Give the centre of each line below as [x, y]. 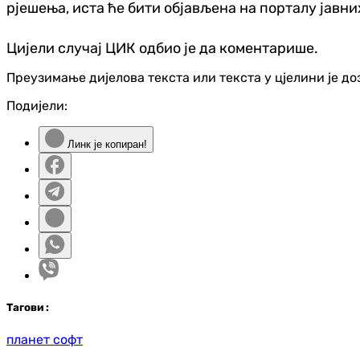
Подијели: [37, 106]
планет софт [45, 339]
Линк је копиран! [106, 145]
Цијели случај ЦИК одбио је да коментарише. [162, 49]
